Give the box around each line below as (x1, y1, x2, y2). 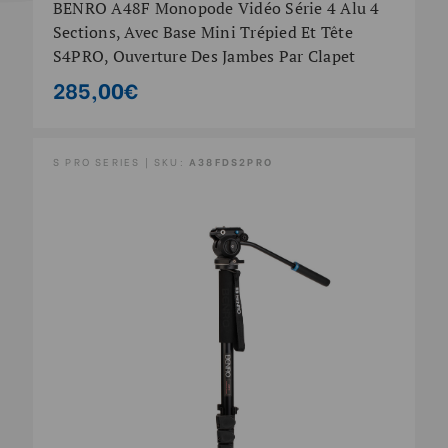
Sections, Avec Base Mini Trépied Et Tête (52, 21, 353, 44)
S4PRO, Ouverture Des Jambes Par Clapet (52, 45, 356, 68)
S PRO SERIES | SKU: (52, 154, 189, 170)
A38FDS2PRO (188, 154, 273, 170)
